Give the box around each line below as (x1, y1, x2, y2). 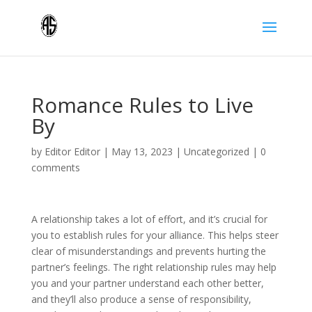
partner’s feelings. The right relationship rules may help (31, 260, 276, 274)
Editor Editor (44, 145, 100, 158)
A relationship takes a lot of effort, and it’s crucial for (31, 212, 267, 226)
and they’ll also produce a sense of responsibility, (31, 292, 251, 306)
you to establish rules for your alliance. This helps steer (31, 228, 279, 242)
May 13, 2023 (111, 145, 173, 158)
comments (31, 161, 80, 174)
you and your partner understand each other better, (31, 276, 264, 290)
